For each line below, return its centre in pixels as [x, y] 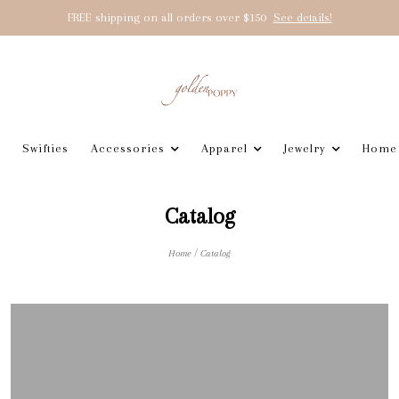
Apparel [224, 148]
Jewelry [305, 148]
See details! [302, 17]
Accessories [127, 148]
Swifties [45, 148]
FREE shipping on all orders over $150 [168, 17]
